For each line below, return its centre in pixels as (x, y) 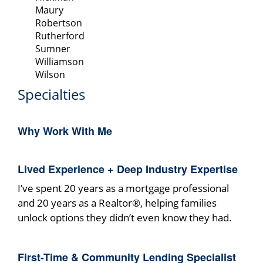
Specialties (51, 95)
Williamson (60, 62)
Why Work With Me (65, 131)
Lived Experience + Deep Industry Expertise (128, 169)
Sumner (53, 49)
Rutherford (60, 36)
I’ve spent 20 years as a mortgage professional (123, 188)
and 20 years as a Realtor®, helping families (117, 203)
